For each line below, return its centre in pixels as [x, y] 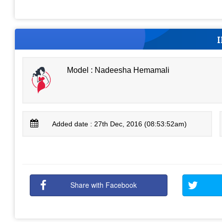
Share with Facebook [104, 185]
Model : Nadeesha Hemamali [118, 70]
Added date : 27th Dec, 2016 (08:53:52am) [120, 124]
